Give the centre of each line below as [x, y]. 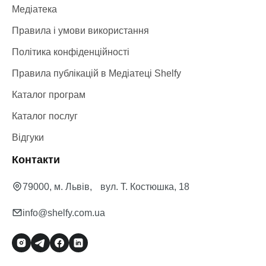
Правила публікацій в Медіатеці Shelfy [96, 73]
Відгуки [28, 137]
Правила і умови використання [80, 31]
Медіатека [34, 9]
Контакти [36, 160]
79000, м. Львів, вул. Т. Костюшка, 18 [106, 187]
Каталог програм [49, 95]
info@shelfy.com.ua [64, 213]
